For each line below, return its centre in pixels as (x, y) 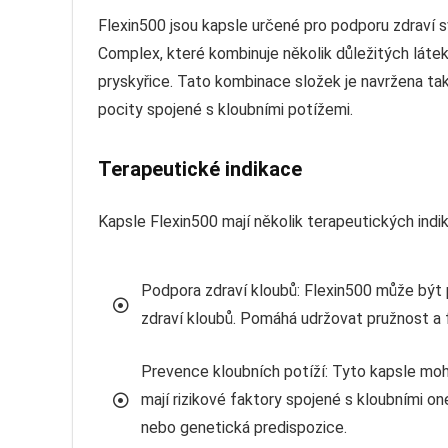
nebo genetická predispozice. (244, 427)
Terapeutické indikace (200, 168)
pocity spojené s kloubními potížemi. (225, 109)
